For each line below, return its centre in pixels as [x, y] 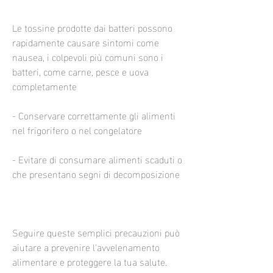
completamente [44, 85]
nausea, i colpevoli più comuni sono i [88, 56]
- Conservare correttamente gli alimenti [94, 115]
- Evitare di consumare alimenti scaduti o [97, 158]
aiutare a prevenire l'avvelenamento [86, 246]
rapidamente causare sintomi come [86, 41]
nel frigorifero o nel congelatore [77, 129]
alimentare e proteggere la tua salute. [90, 261]
